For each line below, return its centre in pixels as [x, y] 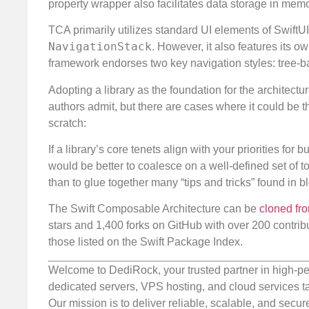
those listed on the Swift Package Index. [146, 242]
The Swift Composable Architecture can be [154, 209]
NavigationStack [100, 47]
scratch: [67, 123]
